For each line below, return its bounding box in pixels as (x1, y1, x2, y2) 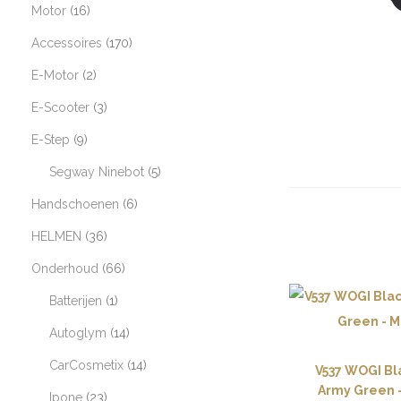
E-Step (31, 132, 70, 147)
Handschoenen (31, 197, 119, 211)
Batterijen (49, 294, 102, 308)
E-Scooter (31, 100, 90, 115)
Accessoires (31, 36, 102, 50)
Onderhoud (31, 261, 98, 276)
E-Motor (31, 68, 79, 82)
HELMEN (31, 229, 81, 243)
